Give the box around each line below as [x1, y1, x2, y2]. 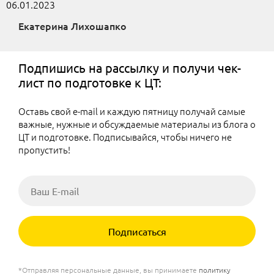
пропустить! [18, 143, 70, 156]
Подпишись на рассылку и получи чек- [18, 60, 241, 75]
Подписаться [108, 225, 166, 237]
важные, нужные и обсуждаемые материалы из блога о [18, 117, 256, 130]
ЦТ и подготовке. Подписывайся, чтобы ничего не [18, 130, 232, 143]
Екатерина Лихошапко [18, 19, 127, 32]
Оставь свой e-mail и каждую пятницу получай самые [18, 105, 245, 117]
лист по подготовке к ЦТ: [18, 75, 161, 90]
